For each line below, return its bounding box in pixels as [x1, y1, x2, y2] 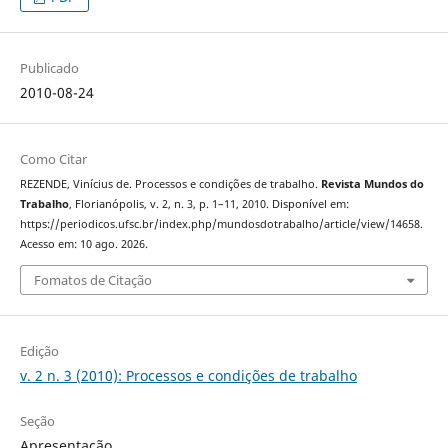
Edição [19, 341, 59, 360]
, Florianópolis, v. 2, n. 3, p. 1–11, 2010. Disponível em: [68, 197, 349, 212]
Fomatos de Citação [33, 270, 152, 289]
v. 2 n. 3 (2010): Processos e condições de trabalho [19, 365, 357, 385]
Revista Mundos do [320, 177, 424, 192]
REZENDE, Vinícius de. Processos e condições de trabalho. [19, 177, 321, 192]
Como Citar [19, 150, 87, 169]
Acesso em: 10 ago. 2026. [19, 237, 148, 252]
